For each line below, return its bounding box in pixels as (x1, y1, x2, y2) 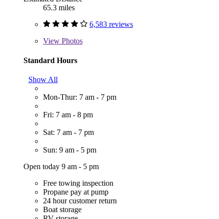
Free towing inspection (43, 179, 113, 188)
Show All (28, 75, 58, 84)
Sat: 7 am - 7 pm (43, 128, 94, 137)
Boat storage (43, 205, 82, 214)
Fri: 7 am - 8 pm (43, 110, 93, 119)
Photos (60, 37, 83, 45)
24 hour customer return (43, 197, 117, 205)
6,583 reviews (89, 20, 133, 29)
